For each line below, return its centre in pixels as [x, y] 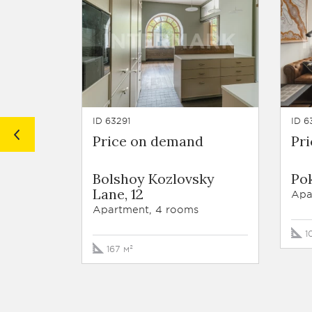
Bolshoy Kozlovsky [154, 179]
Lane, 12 [118, 194]
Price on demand [148, 141]
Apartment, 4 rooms [146, 209]
